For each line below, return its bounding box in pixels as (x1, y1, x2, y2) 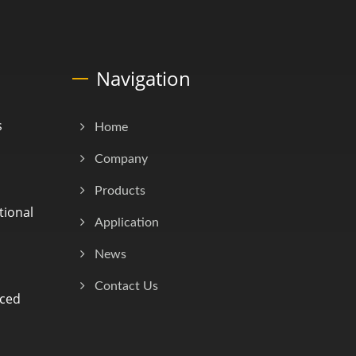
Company (95, 153, 148, 165)
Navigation (96, 65, 191, 91)
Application (95, 216, 159, 229)
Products (95, 184, 145, 197)
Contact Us (95, 280, 158, 292)
